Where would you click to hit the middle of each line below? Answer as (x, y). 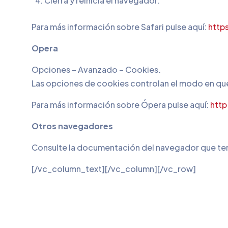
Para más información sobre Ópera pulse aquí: (121, 105)
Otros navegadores (72, 126)
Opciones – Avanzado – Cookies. (96, 69)
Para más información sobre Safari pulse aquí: (120, 27)
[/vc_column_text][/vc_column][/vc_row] (114, 169)
